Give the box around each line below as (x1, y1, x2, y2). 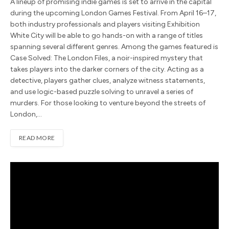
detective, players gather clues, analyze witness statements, (10, 76, 205, 85)
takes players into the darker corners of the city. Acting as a (10, 64, 204, 74)
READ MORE (19, 133, 55, 142)
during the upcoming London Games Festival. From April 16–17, (10, 8, 216, 17)
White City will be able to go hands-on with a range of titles (10, 31, 203, 40)
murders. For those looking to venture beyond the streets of (10, 98, 205, 107)
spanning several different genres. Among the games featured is (10, 42, 218, 51)
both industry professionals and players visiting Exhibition (10, 19, 200, 29)
